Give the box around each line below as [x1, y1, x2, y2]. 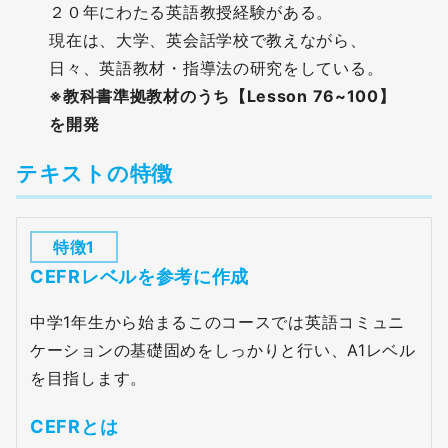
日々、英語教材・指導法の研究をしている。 [49, 57, 384, 78]
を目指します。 [30, 367, 147, 388]
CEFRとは [30, 416, 119, 438]
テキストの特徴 [16, 160, 173, 186]
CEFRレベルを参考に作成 [30, 266, 250, 288]
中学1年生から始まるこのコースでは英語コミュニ [30, 311, 406, 332]
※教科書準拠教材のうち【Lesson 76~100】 [49, 85, 396, 106]
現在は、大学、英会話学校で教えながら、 [49, 29, 367, 50]
